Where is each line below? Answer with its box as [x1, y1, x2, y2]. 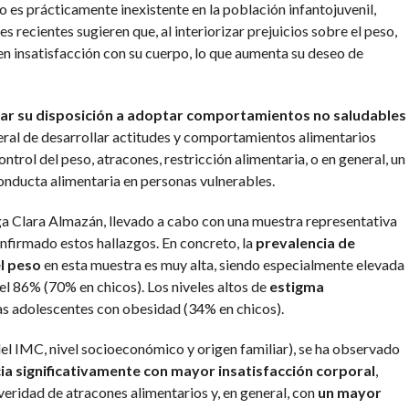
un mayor [317, 383, 382, 402]
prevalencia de [255, 234, 355, 252]
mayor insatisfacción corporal [170, 362, 375, 380]
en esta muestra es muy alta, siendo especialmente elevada [40, 256, 404, 274]
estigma [268, 278, 324, 296]
